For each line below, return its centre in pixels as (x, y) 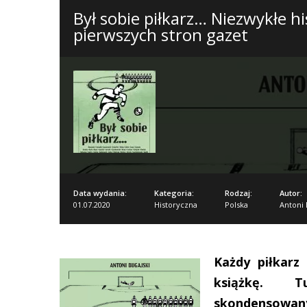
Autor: (291, 193)
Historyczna (176, 205)
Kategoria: (174, 193)
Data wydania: (100, 193)
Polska (236, 205)
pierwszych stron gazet (161, 35)
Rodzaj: (238, 193)
